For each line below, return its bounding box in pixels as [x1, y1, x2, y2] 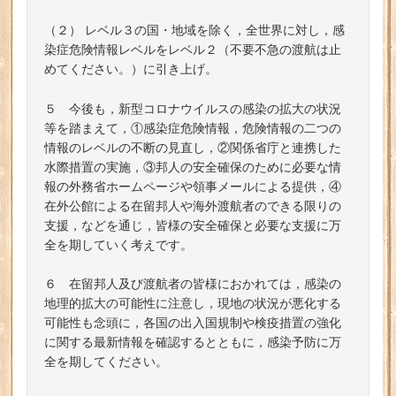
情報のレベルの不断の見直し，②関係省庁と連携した [44, 138, 341, 156]
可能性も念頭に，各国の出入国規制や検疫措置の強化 [44, 314, 341, 331]
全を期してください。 [44, 353, 168, 370]
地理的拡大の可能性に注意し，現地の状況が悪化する [44, 294, 341, 312]
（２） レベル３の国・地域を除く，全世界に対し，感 [44, 21, 345, 39]
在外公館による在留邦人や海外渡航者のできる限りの [44, 196, 341, 214]
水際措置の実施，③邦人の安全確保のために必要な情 [44, 157, 341, 175]
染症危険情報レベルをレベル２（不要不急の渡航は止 [44, 41, 341, 58]
